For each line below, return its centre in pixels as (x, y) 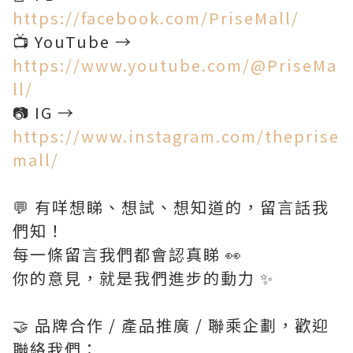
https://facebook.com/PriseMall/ (156, 18)
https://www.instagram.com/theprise (176, 136)
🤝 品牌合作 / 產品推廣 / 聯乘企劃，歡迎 (171, 325)
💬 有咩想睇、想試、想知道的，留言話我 (171, 207)
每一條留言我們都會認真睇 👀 (128, 254)
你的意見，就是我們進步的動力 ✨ (143, 278)
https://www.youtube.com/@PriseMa (175, 65)
